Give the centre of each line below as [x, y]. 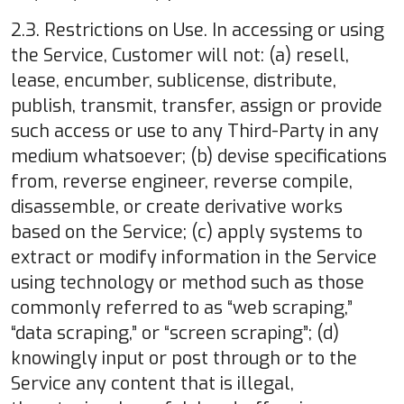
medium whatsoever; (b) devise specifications [199, 156]
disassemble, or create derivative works [177, 207]
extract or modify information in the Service [194, 257]
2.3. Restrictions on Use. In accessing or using [197, 30]
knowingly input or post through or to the [184, 358]
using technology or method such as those [188, 282]
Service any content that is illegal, [152, 383]
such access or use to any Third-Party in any [195, 131]
